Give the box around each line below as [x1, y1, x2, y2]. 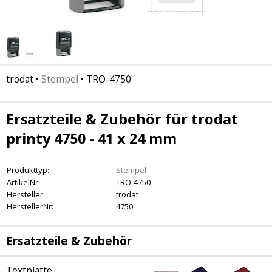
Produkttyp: [7, 165, 49, 175]
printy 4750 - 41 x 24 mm [6, 129, 177, 148]
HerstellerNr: [7, 201, 53, 212]
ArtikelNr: [7, 177, 40, 188]
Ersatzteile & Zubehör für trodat [6, 109, 238, 129]
